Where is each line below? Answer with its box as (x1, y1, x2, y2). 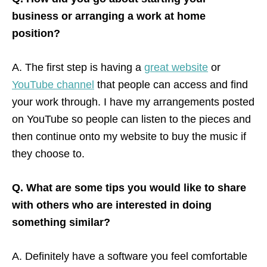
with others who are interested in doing (12, 198, 212, 211)
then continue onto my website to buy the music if (12, 130, 246, 142)
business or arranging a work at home (12, 10, 206, 22)
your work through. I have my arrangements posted (12, 95, 254, 108)
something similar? (12, 216, 110, 228)
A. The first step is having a (12, 61, 144, 73)
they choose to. (12, 147, 85, 160)
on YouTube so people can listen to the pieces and (12, 113, 251, 125)
